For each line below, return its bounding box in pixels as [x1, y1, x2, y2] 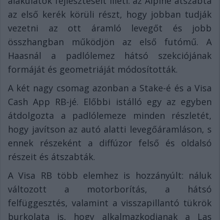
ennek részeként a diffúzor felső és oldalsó [8, 137, 212, 149]
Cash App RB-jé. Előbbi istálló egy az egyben [8, 95, 212, 108]
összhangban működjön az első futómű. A [8, 35, 212, 48]
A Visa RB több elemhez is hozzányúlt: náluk [8, 169, 212, 181]
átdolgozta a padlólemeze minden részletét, [8, 109, 212, 121]
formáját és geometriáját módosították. [8, 63, 178, 75]
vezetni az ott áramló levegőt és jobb [8, 22, 212, 34]
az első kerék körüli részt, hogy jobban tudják [8, 8, 212, 20]
